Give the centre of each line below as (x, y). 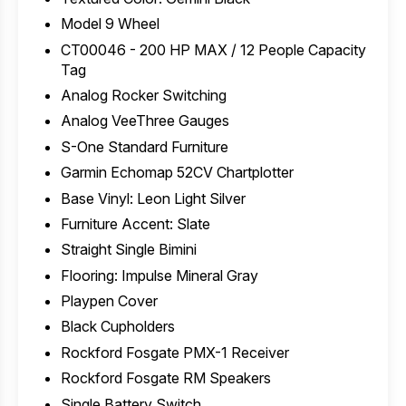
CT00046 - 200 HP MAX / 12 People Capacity (213, 49)
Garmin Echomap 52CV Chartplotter (177, 173)
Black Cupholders (117, 327)
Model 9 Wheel (110, 24)
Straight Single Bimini (128, 250)
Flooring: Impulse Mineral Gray (159, 275)
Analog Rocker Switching (143, 95)
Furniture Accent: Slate (135, 223)
